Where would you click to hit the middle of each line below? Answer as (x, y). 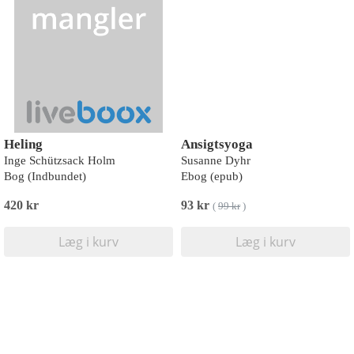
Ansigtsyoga (217, 144)
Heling (23, 144)
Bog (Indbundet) (45, 176)
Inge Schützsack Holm (60, 160)
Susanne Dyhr (216, 160)
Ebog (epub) (212, 176)
